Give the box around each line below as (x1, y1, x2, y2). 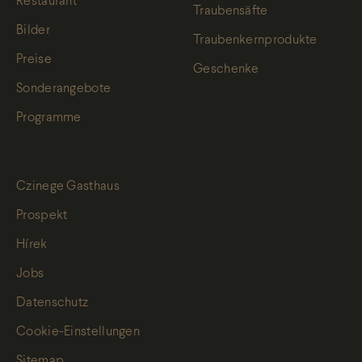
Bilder (16, 24, 50, 36)
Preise (16, 53, 52, 65)
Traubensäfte (193, 5, 268, 17)
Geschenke (193, 63, 259, 75)
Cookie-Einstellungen (16, 326, 140, 338)
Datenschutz (16, 297, 89, 309)
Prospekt (16, 209, 68, 221)
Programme (16, 112, 82, 124)
